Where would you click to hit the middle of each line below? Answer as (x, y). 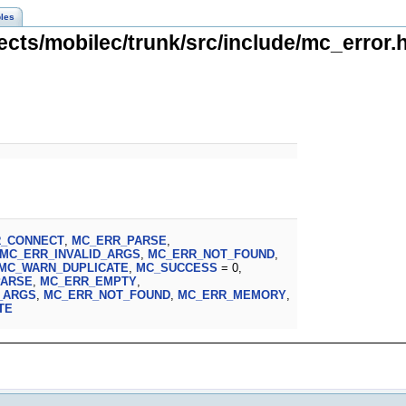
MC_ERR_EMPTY (88, 282)
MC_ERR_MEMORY (232, 295)
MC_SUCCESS (177, 268)
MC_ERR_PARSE (119, 241)
